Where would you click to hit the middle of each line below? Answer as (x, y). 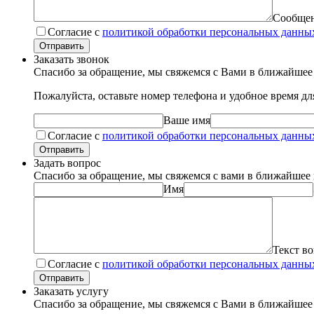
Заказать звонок (71, 59)
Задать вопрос (67, 163)
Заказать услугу (71, 291)
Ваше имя (187, 120)
